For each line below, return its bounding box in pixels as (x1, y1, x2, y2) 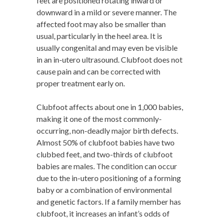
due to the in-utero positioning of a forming (37, 173, 181, 183)
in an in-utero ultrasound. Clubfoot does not (37, 55, 183, 64)
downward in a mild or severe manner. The (37, 7, 177, 17)
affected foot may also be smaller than (37, 19, 166, 29)
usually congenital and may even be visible (37, 43, 178, 52)
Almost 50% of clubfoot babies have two (37, 138, 175, 147)
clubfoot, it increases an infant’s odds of (37, 209, 170, 218)
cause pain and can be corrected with (37, 67, 160, 76)
